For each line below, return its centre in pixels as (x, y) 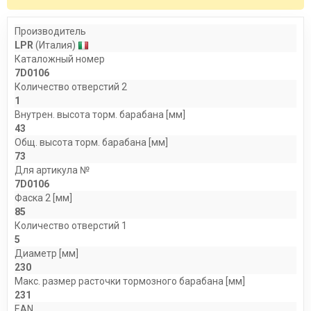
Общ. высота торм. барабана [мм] (91, 142)
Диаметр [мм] (47, 253)
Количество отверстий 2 (71, 87)
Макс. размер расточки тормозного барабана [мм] (130, 281)
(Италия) (56, 45)
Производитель (50, 31)
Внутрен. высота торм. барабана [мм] (100, 115)
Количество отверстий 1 (71, 226)
